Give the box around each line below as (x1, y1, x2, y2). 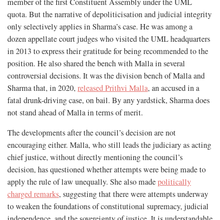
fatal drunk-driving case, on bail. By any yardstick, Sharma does (7, 94, 210, 106)
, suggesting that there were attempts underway (59, 188, 208, 199)
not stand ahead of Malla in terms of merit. (7, 107, 143, 118)
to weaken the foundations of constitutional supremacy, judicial (7, 200, 209, 212)
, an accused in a (148, 82, 199, 93)
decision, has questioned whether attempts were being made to (7, 164, 206, 175)
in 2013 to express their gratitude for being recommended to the (7, 45, 208, 56)
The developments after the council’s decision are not (7, 127, 176, 138)
